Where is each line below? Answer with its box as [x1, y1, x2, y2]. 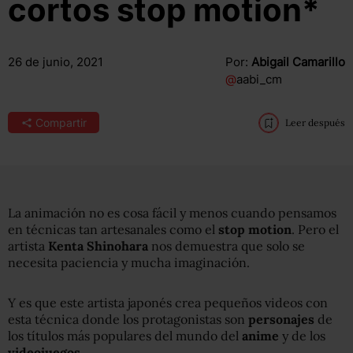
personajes [248, 311, 314, 327]
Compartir [35, 116, 87, 129]
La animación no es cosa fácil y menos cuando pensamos [8, 205, 336, 221]
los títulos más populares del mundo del [8, 328, 242, 344]
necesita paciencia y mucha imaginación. [8, 255, 250, 270]
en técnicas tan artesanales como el [8, 221, 218, 237]
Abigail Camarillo [251, 54, 345, 69]
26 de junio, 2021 [8, 54, 103, 69]
